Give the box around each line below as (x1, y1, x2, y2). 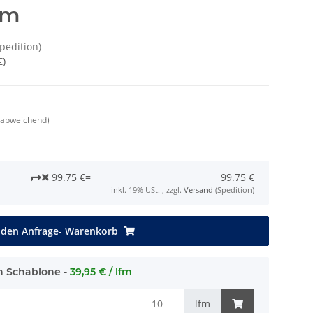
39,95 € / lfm (70, 265, 132, 278)
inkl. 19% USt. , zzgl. (111, 184, 184, 195)
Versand (184, 184, 215, 195)
